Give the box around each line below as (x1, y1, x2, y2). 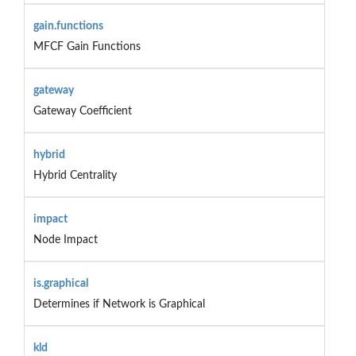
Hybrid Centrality (33, 169, 117, 181)
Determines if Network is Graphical (33, 298, 205, 310)
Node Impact (33, 234, 98, 246)
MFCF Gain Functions (33, 41, 141, 52)
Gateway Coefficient (33, 105, 132, 117)
